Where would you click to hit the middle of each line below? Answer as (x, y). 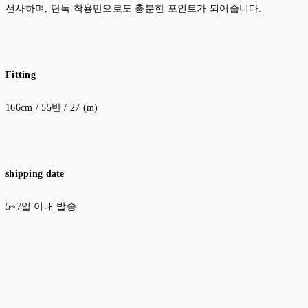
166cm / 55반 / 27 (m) (52, 108)
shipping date (35, 174)
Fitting (21, 75)
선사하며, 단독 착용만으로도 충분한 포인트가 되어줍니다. (134, 9)
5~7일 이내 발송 (43, 207)
